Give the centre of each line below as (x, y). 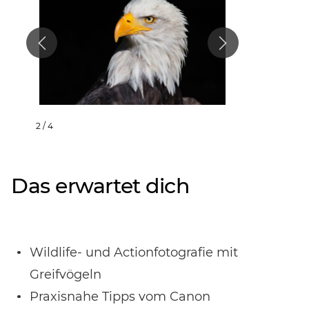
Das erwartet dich (100, 186)
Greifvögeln (66, 275)
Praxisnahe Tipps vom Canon (120, 297)
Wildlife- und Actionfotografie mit (134, 253)
